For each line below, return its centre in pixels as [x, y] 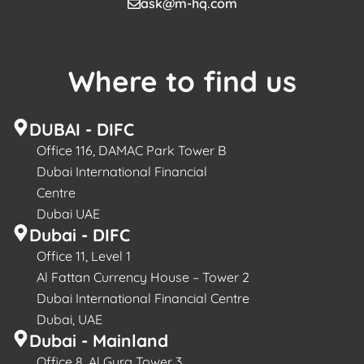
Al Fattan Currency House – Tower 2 [143, 277]
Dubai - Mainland [99, 341]
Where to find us [182, 82]
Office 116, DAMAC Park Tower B [131, 151]
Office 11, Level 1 [84, 256]
